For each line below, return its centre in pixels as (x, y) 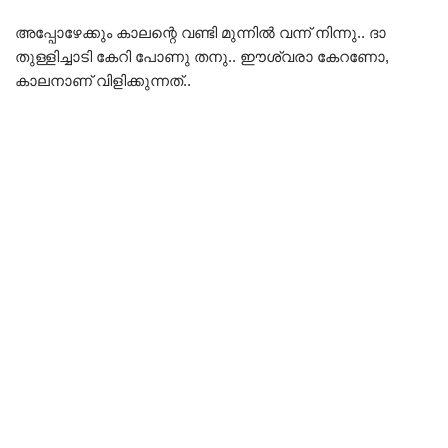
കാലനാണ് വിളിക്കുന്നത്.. (103, 81)
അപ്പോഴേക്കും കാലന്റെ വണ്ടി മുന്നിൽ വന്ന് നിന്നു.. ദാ (200, 33)
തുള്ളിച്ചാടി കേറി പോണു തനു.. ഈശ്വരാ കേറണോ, (202, 57)
